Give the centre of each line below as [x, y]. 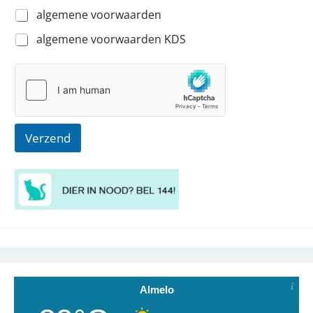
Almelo [156, 290]
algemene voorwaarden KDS [111, 39]
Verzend [48, 138]
